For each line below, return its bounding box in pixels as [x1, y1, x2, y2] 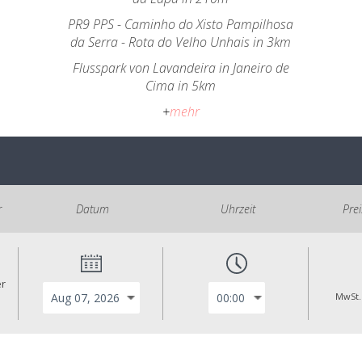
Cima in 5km [145, 77, 217, 95]
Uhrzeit [220, 201, 255, 217]
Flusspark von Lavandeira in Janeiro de [72, 59, 289, 77]
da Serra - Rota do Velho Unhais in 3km [70, 33, 292, 51]
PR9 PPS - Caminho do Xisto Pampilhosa [68, 15, 294, 33]
